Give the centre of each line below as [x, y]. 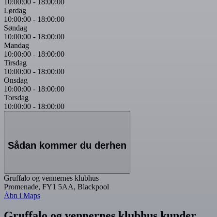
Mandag [16, 46]
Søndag [15, 28]
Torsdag [16, 98]
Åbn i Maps [22, 195]
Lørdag [15, 11]
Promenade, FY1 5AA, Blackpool [56, 186]
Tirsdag [15, 63]
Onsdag [16, 80]
